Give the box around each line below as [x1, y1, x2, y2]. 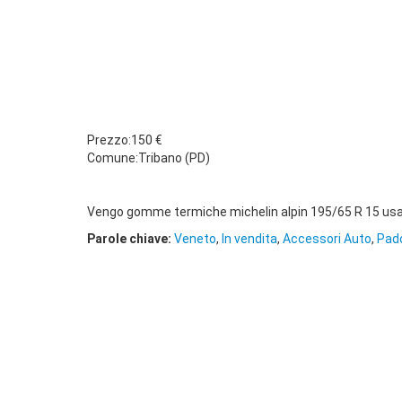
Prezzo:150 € [87, 133, 162, 147]
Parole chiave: [87, 232, 174, 246]
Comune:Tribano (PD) [87, 151, 210, 165]
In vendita [222, 232, 277, 246]
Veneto [174, 232, 216, 246]
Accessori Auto [283, 232, 371, 246]
